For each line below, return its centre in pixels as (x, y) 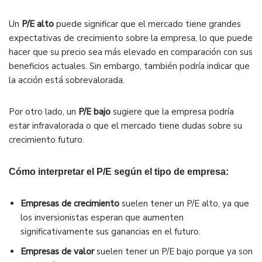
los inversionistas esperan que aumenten (102, 218)
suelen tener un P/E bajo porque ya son (173, 252)
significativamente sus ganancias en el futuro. (111, 232)
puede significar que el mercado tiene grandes (147, 24)
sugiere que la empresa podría (172, 112)
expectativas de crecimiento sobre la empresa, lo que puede (131, 38)
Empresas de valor (57, 252)
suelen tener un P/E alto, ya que (184, 204)
